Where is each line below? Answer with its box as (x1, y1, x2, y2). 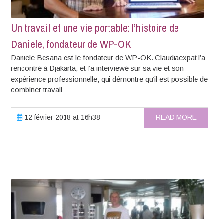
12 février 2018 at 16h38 (22, 113, 101, 121)
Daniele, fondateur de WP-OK (11, 36, 131, 51)
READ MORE (155, 113, 197, 121)
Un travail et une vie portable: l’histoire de (11, 20, 179, 35)
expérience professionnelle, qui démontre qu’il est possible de (11, 74, 208, 83)
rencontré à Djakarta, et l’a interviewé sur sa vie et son (11, 64, 184, 72)
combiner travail (11, 85, 63, 94)
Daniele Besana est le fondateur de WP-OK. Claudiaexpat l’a (11, 53, 206, 62)
